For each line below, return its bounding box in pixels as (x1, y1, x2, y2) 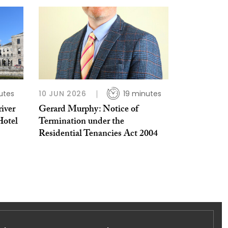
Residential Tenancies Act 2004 (39, 127, 158, 143)
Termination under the (39, 115, 124, 131)
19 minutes (123, 89, 161, 99)
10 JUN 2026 (39, 89, 87, 99)
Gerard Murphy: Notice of (39, 102, 138, 119)
